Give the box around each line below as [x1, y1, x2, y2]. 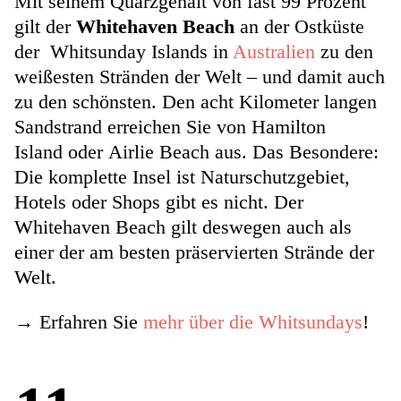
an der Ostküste [235, 15, 364, 38]
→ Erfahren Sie [14, 311, 143, 334]
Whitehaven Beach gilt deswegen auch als [14, 216, 352, 239]
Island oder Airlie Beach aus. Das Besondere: [14, 141, 379, 164]
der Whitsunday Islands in [14, 40, 233, 64]
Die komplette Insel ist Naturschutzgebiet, [14, 166, 350, 189]
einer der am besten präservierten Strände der [14, 241, 374, 264]
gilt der [14, 15, 76, 38]
